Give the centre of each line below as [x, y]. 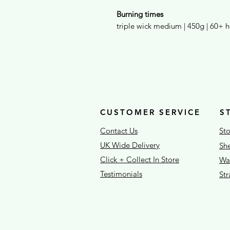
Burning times [140, 14]
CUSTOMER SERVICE [150, 112]
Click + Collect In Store [140, 159]
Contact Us [119, 131]
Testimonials [121, 174]
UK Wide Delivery [130, 145]
